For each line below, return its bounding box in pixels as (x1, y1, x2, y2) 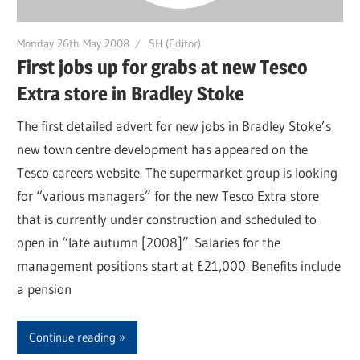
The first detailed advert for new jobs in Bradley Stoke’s (17, 117, 332, 134)
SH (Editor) (149, 35, 202, 51)
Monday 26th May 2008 (17, 35, 130, 51)
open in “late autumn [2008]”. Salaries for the (17, 233, 281, 251)
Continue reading (29, 329, 117, 345)
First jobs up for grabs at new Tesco (17, 55, 309, 80)
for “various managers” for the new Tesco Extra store (17, 186, 320, 204)
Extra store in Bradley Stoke (17, 82, 245, 106)
